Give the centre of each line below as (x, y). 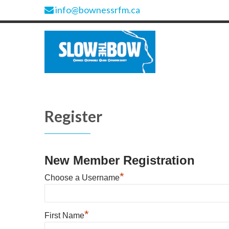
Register (73, 116)
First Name (64, 215)
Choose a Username (82, 178)
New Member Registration (120, 160)
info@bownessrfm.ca (97, 10)
